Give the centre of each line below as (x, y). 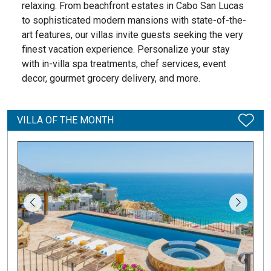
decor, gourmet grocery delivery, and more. (111, 78)
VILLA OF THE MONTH (65, 120)
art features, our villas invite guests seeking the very (132, 35)
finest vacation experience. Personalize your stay (126, 49)
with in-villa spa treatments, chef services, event (124, 64)
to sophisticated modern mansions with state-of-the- (134, 20)
